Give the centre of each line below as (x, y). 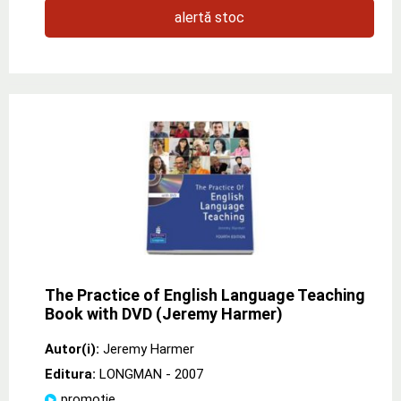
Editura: (72, 374)
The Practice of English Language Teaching (205, 294)
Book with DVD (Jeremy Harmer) (164, 313)
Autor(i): (72, 349)
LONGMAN (131, 374)
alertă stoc (209, 17)
